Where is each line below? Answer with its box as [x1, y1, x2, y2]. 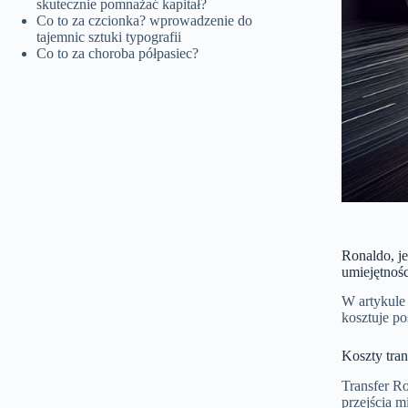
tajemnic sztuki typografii [36, 28, 181, 45]
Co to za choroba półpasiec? [36, 45, 199, 61]
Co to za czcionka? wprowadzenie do [36, 12, 252, 28]
